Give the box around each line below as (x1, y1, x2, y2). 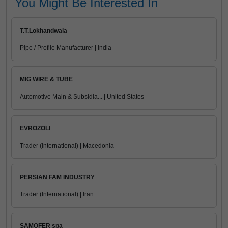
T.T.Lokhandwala (20, 27, 67, 34)
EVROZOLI (20, 125, 50, 132)
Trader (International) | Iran (20, 191, 94, 198)
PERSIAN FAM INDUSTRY (20, 174, 95, 181)
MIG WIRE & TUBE (20, 76, 73, 83)
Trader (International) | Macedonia (20, 142, 114, 149)
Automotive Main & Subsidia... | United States (20, 93, 144, 100)
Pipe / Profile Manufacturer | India (20, 44, 111, 51)
